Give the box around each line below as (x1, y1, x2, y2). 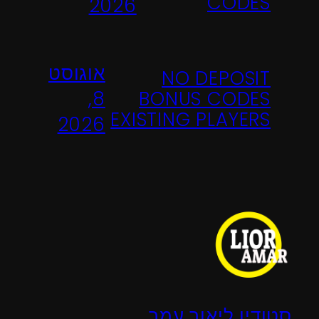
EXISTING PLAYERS (110, 106, 271, 132)
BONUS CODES (139, 85, 271, 112)
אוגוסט (48, 61, 105, 87)
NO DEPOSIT (161, 65, 271, 91)
